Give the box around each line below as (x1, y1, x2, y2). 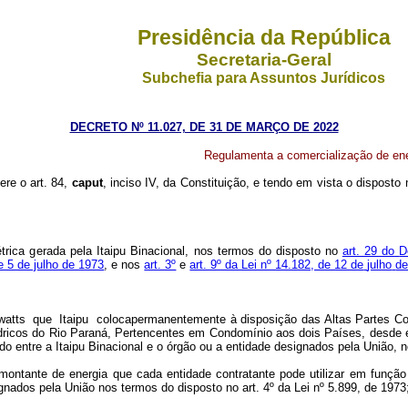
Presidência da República (137, 25, 391, 49)
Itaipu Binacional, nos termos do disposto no (92, 244, 342, 258)
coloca (96, 312, 131, 326)
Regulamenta (204, 148, 273, 162)
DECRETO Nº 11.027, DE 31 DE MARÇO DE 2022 (69, 120, 339, 134)
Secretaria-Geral (196, 50, 331, 69)
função (370, 367, 406, 381)
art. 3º (144, 258, 177, 271)
